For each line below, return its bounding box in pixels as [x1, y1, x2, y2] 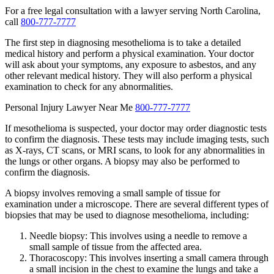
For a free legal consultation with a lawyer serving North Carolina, [5, 5, 261, 16]
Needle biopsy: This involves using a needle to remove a [29, 230, 247, 241]
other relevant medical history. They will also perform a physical [5, 70, 252, 81]
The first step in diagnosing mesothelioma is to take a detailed [5, 37, 241, 48]
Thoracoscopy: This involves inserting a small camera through [29, 252, 268, 263]
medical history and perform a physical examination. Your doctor [5, 48, 254, 59]
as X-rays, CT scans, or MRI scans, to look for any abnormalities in [5, 144, 265, 155]
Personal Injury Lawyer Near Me [5, 102, 135, 113]
